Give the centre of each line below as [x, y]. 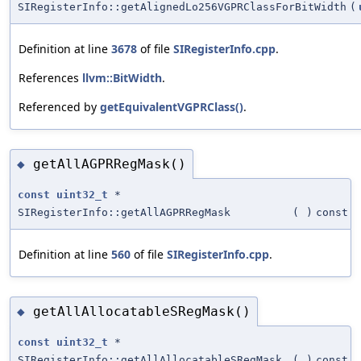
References [50, 78]
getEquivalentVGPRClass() [172, 107]
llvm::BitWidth [122, 78]
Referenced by [59, 107]
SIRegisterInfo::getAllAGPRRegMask [124, 213]
